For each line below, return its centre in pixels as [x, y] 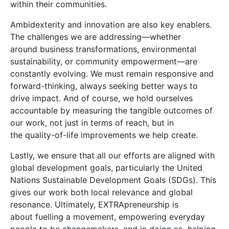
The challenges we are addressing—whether [96, 37]
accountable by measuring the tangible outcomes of [111, 110]
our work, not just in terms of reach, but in [92, 123]
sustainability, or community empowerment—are [104, 61]
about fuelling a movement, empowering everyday [108, 217]
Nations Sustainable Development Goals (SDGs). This [113, 180]
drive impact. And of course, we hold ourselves [101, 98]
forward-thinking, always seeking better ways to [104, 86]
